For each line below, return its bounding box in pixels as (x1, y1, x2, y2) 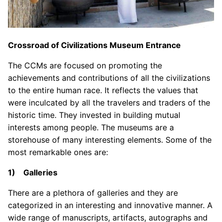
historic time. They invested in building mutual (8, 110, 180, 120)
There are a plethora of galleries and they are (8, 188, 178, 198)
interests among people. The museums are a (8, 122, 174, 133)
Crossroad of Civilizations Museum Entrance (8, 40, 181, 51)
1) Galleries (8, 167, 57, 178)
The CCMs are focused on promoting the (8, 60, 162, 71)
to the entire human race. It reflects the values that (8, 85, 198, 96)
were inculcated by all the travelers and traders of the (8, 98, 210, 108)
